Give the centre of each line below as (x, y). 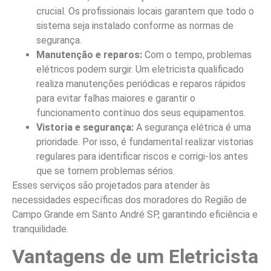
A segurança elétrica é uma (192, 127)
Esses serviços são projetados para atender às (111, 185)
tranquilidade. (40, 229)
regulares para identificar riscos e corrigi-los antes (142, 156)
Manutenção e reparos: (89, 54)
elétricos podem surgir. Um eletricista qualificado (140, 69)
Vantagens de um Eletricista (135, 257)
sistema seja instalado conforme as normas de (135, 25)
